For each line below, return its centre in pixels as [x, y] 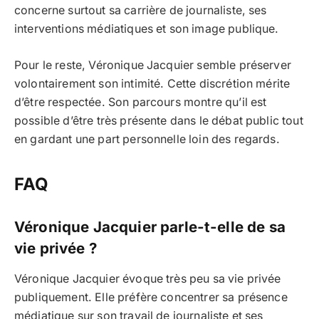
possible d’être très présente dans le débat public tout [159, 120]
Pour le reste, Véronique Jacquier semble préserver [153, 65]
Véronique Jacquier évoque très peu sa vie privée [148, 278]
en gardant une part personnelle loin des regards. [147, 139]
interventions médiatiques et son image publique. [147, 29]
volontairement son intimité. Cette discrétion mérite [152, 83]
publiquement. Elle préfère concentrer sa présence [151, 297]
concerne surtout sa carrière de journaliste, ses [141, 11]
